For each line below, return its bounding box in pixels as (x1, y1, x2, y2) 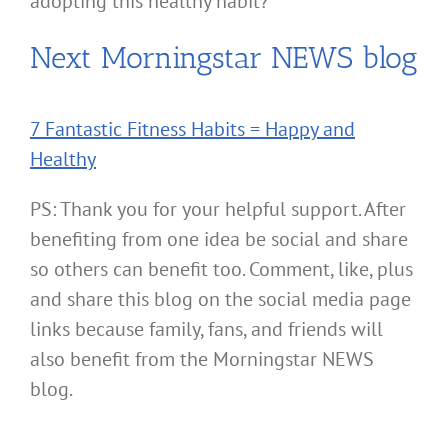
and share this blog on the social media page (30, 285, 411, 312)
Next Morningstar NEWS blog (30, 39, 418, 76)
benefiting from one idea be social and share (30, 225, 408, 252)
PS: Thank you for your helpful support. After (30, 195, 406, 222)
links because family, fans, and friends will (30, 315, 383, 342)
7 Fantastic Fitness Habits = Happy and (30, 115, 355, 142)
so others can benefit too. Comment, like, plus (30, 255, 413, 282)
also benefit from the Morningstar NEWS (30, 345, 374, 372)
